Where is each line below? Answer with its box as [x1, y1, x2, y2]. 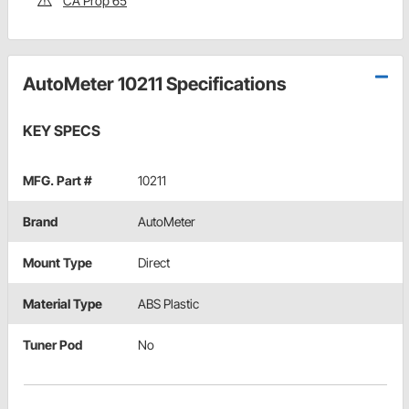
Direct [138, 254, 170, 270]
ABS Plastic [138, 295, 199, 311]
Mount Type [23, 254, 92, 270]
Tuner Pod [23, 336, 82, 352]
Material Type [23, 295, 102, 311]
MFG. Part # [23, 172, 92, 188]
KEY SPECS [23, 121, 100, 140]
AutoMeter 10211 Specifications [23, 72, 287, 95]
